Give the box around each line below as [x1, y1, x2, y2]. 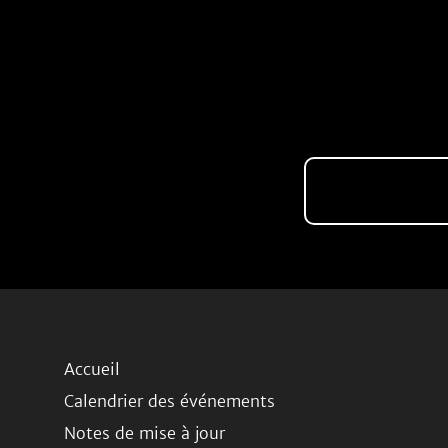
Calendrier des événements [64, 391, 275, 411]
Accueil [64, 359, 120, 379]
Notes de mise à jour [64, 423, 225, 443]
